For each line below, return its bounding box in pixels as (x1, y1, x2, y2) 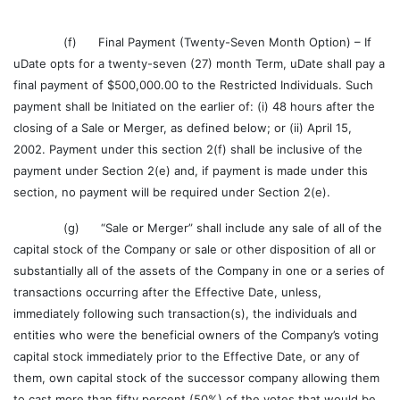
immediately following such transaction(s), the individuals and (13, 306, 357, 321)
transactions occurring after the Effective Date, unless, (13, 285, 321, 299)
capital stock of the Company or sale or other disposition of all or (13, 242, 376, 256)
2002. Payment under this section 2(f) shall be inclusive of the (13, 142, 362, 156)
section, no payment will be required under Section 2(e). (13, 185, 330, 199)
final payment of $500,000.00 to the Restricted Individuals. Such (13, 78, 373, 92)
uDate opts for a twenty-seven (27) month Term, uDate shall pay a (13, 56, 385, 71)
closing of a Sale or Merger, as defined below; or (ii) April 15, (13, 121, 352, 135)
